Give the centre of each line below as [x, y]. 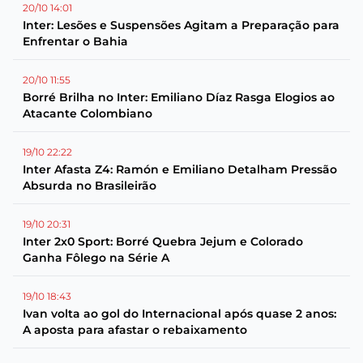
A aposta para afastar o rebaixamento [135, 330]
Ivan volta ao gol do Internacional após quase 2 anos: [179, 314]
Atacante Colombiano [88, 113]
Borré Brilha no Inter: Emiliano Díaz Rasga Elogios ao [179, 97]
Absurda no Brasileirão [90, 186]
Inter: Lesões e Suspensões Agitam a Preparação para [181, 25]
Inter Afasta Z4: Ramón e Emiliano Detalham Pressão [180, 169]
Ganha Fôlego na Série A [96, 258]
